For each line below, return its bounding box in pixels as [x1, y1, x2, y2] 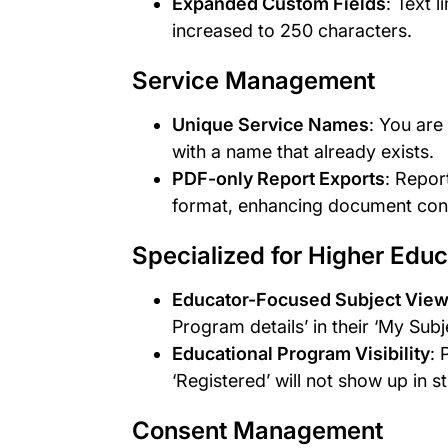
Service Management [132, 65, 375, 95]
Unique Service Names [172, 113, 369, 135]
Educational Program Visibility [172, 342, 430, 364]
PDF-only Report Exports [172, 167, 385, 189]
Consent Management [132, 415, 383, 445]
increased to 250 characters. [172, 19, 412, 41]
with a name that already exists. [172, 140, 434, 162]
